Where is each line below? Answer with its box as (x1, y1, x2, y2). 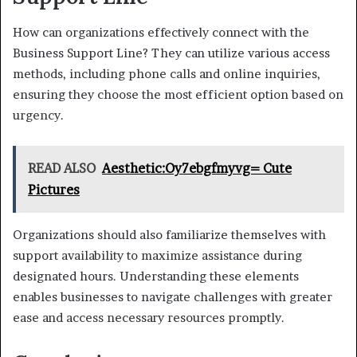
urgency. (13, 107, 64, 123)
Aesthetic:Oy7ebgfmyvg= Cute (102, 159, 292, 176)
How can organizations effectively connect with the (13, 24, 309, 40)
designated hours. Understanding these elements (13, 268, 299, 284)
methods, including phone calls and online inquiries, (13, 65, 320, 81)
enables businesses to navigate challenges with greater (13, 288, 332, 304)
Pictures (28, 181, 80, 198)
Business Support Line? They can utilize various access (13, 45, 330, 61)
